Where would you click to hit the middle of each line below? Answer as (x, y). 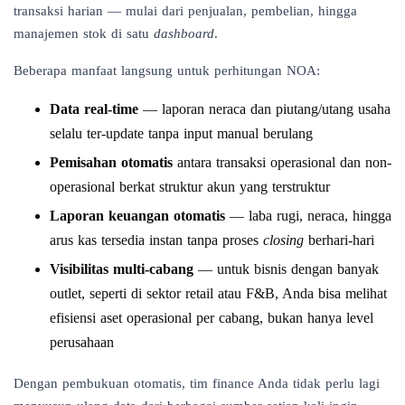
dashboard (184, 33)
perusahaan (82, 342)
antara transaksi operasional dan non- (282, 162)
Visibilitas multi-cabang (122, 268)
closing (283, 240)
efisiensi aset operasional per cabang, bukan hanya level (212, 317)
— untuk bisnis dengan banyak (286, 268)
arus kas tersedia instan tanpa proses (156, 240)
